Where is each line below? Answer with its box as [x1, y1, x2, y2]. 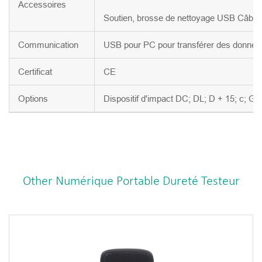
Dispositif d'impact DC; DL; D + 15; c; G [104, 94, 256, 104]
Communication [18, 40, 78, 50]
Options [18, 94, 48, 104]
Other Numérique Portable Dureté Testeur [22, 175, 240, 189]
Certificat [18, 67, 52, 77]
